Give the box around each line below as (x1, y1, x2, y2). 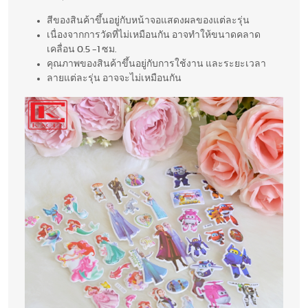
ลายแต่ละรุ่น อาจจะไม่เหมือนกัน (47, 74, 181, 84)
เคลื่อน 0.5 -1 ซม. (47, 45, 117, 55)
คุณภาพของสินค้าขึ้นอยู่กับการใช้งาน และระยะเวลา (47, 59, 266, 69)
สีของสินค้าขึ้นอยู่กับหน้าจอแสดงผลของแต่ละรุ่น (47, 16, 250, 26)
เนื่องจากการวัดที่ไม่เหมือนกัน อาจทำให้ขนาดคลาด (47, 30, 261, 41)
